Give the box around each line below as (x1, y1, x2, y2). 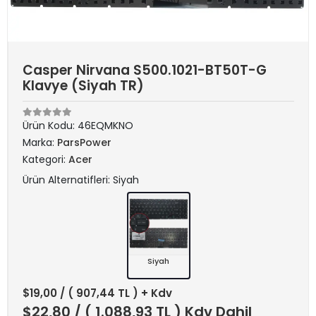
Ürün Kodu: (23, 119, 78, 133)
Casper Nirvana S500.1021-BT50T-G (23, 61, 267, 80)
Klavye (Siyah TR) (23, 76, 144, 95)
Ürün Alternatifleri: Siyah (23, 173, 139, 187)
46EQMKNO (78, 119, 133, 133)
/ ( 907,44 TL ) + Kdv (60, 286, 172, 300)
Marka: (23, 135, 57, 150)
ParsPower (57, 135, 111, 150)
